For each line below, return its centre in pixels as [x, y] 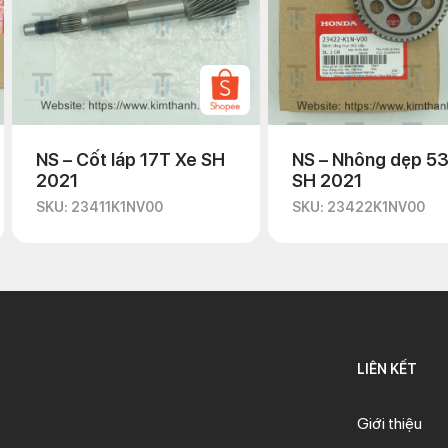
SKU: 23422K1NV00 [358, 207]
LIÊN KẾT [386, 369]
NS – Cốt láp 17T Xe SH [130, 159]
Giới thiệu [389, 423]
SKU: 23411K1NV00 [99, 207]
